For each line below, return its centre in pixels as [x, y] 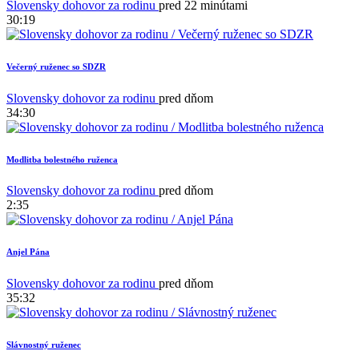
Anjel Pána [28, 252]
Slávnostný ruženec [44, 345]
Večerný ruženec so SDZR [56, 66]
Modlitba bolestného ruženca [62, 159]
